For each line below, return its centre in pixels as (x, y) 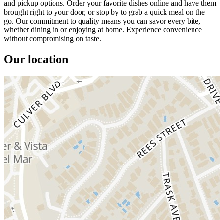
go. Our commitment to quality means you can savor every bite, (102, 21)
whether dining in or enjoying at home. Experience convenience (103, 30)
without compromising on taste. (53, 39)
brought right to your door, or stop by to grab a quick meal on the (104, 12)
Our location (36, 59)
